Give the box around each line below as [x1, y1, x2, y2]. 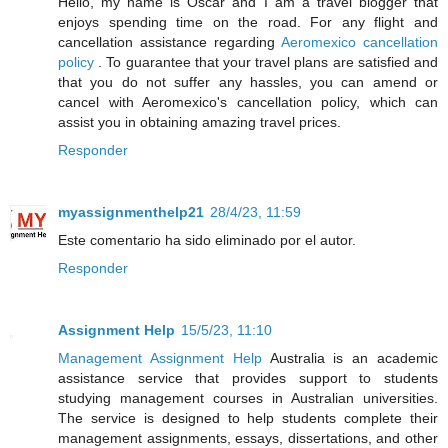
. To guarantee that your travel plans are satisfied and [94, 54, 438, 71]
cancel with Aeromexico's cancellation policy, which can [58, 94, 438, 111]
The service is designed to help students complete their [58, 410, 438, 427]
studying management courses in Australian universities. [58, 390, 438, 407]
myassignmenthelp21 [58, 204, 204, 221]
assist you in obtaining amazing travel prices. [58, 114, 341, 131]
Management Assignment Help [58, 350, 262, 367]
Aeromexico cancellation [281, 34, 438, 51]
